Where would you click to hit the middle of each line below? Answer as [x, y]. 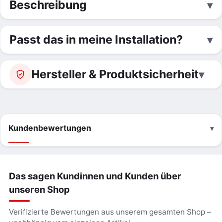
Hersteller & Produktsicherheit [115, 74]
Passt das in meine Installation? [96, 39]
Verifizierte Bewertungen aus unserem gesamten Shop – [110, 212]
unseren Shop [39, 189]
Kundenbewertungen [50, 128]
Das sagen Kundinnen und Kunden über [95, 176]
